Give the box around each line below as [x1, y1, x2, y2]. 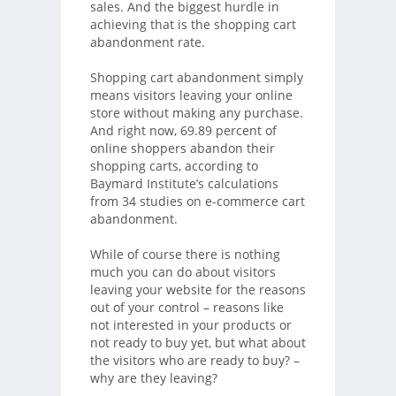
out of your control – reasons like [89, 298, 284, 316]
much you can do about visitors [89, 263, 276, 280]
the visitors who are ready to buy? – [89, 351, 300, 369]
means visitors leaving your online [89, 86, 293, 103]
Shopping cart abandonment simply [89, 68, 303, 86]
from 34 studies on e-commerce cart [89, 192, 305, 209]
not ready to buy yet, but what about [89, 333, 306, 351]
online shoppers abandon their [89, 139, 275, 156]
